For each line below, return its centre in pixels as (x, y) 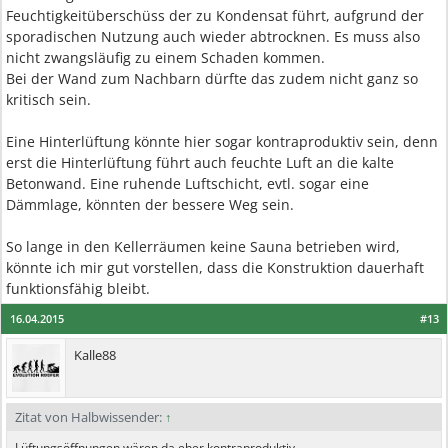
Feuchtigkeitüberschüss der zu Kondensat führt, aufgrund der (215, 16)
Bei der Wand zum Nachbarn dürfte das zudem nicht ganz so (212, 79)
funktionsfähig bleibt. (78, 289)
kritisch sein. (48, 100)
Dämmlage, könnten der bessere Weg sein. (150, 205)
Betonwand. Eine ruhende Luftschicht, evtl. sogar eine (187, 184)
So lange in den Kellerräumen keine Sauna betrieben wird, (203, 247)
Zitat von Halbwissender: (90, 417)
